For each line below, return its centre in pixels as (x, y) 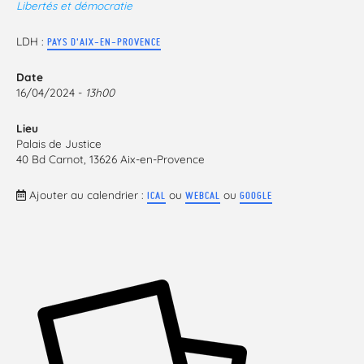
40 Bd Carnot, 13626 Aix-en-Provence (110, 159)
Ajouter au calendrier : (87, 195)
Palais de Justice (59, 143)
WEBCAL (203, 195)
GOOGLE (256, 195)
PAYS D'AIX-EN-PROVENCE (104, 42)
